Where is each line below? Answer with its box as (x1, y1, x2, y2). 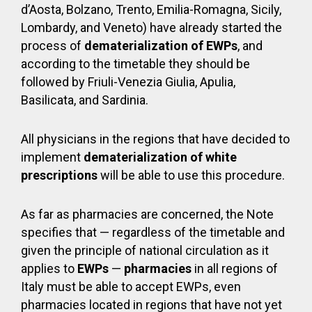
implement (21, 150, 84, 164)
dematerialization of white (84, 150, 237, 164)
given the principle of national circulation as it (21, 243, 269, 258)
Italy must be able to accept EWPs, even (21, 279, 241, 294)
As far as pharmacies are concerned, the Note (21, 207, 274, 221)
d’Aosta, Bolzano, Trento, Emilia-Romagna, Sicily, (21, 2, 281, 17)
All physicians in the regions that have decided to (21, 132, 290, 146)
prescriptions (21, 168, 97, 182)
